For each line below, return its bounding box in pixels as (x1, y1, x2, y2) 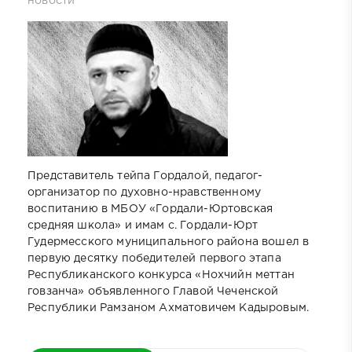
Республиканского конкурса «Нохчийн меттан (27, 270, 295, 280)
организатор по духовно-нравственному (27, 188, 262, 198)
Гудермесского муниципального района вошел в (27, 237, 310, 247)
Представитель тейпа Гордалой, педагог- (27, 171, 263, 181)
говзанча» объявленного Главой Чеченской (27, 287, 279, 297)
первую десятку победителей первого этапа (27, 254, 281, 264)
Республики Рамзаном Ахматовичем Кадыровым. (27, 303, 310, 313)
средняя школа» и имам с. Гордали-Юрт (27, 221, 258, 231)
